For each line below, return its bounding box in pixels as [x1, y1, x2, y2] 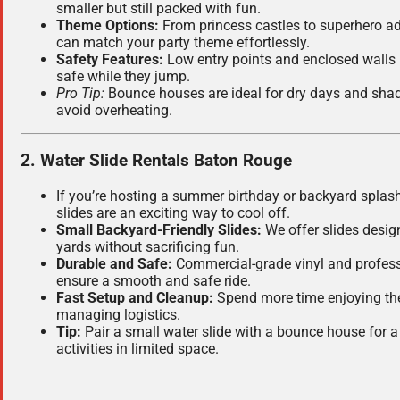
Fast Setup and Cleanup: [56, 288, 213, 306]
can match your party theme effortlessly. [56, 33, 310, 51]
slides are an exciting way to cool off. [56, 204, 290, 221]
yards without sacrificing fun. [56, 237, 239, 255]
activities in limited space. [56, 339, 219, 357]
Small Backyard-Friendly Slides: [56, 221, 262, 238]
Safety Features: [56, 50, 163, 68]
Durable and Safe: [56, 254, 172, 272]
